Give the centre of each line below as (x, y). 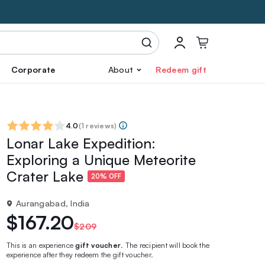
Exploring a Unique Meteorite (101, 160)
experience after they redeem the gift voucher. (80, 255)
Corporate (33, 70)
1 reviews (98, 126)
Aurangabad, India (53, 203)
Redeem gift (181, 70)
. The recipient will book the (165, 245)
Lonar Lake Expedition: (81, 143)
